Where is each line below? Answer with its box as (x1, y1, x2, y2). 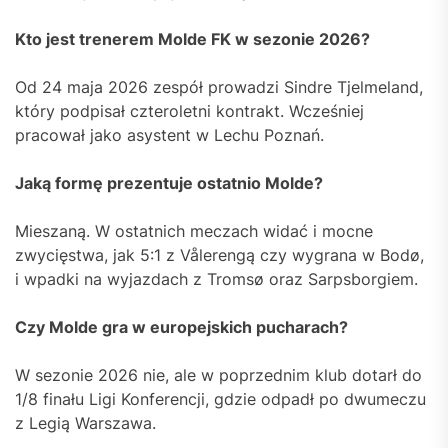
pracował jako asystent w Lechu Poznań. (15, 124, 324, 145)
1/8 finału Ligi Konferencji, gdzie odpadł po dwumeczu (15, 388, 426, 409)
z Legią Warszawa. (15, 412, 156, 433)
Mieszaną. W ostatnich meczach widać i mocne (15, 220, 373, 241)
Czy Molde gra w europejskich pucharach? (15, 316, 348, 337)
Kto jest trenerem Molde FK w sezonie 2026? (15, 28, 370, 49)
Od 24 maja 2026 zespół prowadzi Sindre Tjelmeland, (15, 76, 423, 97)
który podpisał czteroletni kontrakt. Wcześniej (15, 100, 364, 121)
